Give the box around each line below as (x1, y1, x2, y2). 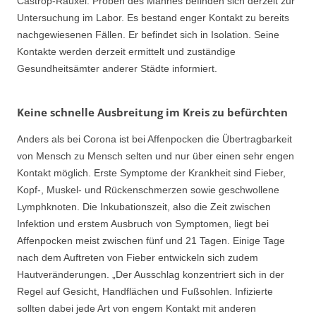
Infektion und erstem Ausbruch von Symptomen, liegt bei (17, 217, 269, 229)
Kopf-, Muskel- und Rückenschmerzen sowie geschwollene (17, 183, 279, 195)
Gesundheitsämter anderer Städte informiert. (17, 63, 217, 75)
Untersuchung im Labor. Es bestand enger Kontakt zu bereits (17, 12, 289, 24)
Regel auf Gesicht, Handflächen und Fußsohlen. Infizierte (17, 285, 273, 297)
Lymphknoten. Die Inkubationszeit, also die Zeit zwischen (17, 200, 271, 212)
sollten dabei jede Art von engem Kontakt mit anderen (17, 302, 256, 314)
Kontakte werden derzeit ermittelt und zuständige (17, 46, 236, 58)
